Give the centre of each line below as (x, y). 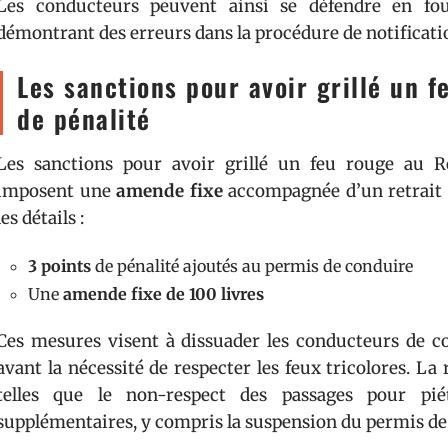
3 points (59, 266)
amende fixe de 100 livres (163, 294)
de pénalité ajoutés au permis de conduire (252, 266)
